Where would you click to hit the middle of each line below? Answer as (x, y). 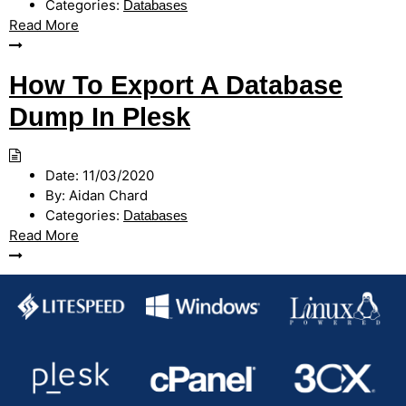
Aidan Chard (106, 195)
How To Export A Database (176, 85)
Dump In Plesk (100, 117)
